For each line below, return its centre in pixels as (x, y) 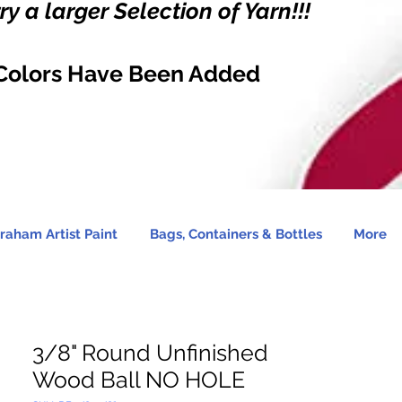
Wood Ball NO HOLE (139, 380)
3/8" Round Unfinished (150, 353)
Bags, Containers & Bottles (236, 234)
